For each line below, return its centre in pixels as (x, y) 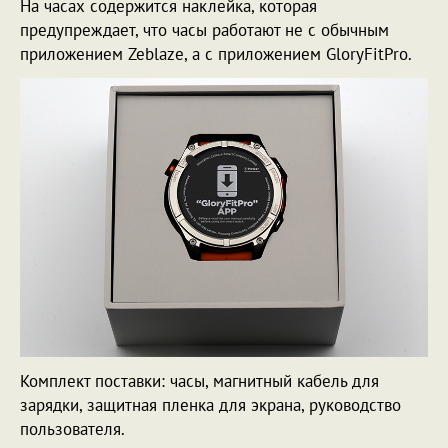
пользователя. (72, 429)
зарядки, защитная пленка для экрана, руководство (210, 405)
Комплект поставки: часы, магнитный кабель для (199, 381)
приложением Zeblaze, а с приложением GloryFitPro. (216, 54)
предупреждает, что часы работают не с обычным (204, 30)
